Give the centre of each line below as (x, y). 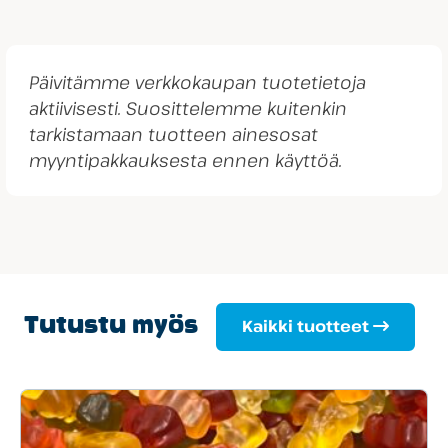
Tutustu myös (110, 327)
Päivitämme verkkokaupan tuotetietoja (198, 81)
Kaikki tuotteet (305, 326)
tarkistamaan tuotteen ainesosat (174, 133)
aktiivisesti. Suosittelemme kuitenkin (188, 107)
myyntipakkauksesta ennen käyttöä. (186, 159)
